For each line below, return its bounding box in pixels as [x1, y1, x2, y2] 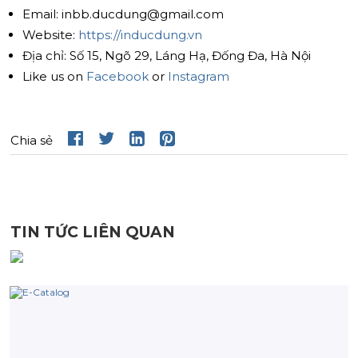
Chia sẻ [10, 133, 56, 148]
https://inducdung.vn [78, 26, 202, 42]
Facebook [86, 68, 149, 84]
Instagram [168, 68, 229, 84]
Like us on [22, 68, 86, 84]
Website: [22, 26, 78, 42]
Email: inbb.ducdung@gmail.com [22, 6, 224, 22]
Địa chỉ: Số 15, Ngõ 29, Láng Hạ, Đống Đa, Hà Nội [22, 47, 311, 63]
